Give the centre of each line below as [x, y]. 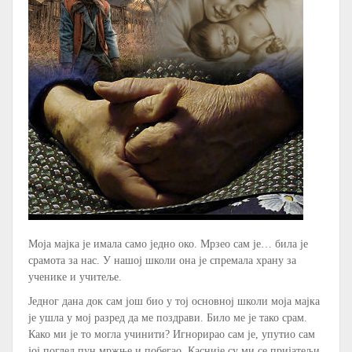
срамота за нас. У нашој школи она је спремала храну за [162, 260]
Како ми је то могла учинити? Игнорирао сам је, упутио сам [172, 334]
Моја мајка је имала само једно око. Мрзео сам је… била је [168, 244]
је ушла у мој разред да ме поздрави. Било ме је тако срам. [168, 317]
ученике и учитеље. [75, 277]
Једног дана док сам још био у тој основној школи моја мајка [174, 301]
